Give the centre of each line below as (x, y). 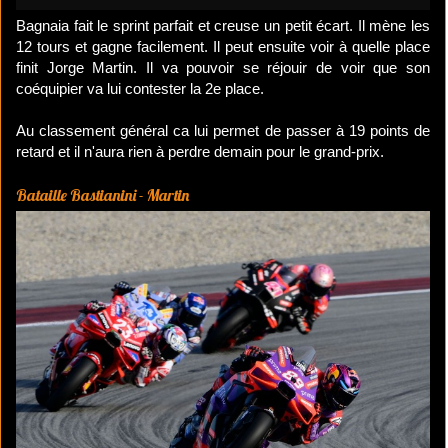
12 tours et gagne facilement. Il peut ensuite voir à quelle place (223, 47)
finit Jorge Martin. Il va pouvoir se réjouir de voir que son (223, 68)
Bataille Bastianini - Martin (102, 195)
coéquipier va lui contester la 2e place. (140, 89)
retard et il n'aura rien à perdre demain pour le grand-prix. (200, 152)
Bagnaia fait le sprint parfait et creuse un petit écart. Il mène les (223, 26)
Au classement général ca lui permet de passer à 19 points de (223, 131)
